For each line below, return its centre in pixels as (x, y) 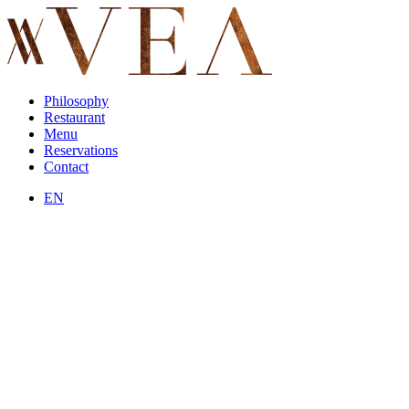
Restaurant (74, 117)
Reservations (81, 150)
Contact (66, 167)
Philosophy (76, 101)
